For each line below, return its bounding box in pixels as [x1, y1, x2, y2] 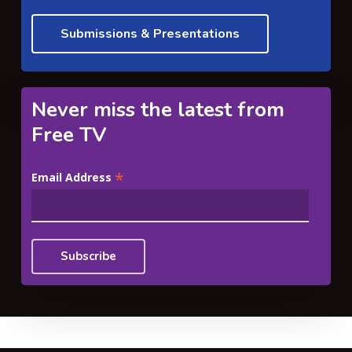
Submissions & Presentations [60, 24, 240, 42]
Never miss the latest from [31, 96, 285, 124]
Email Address [31, 170, 115, 185]
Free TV [31, 121, 108, 149]
